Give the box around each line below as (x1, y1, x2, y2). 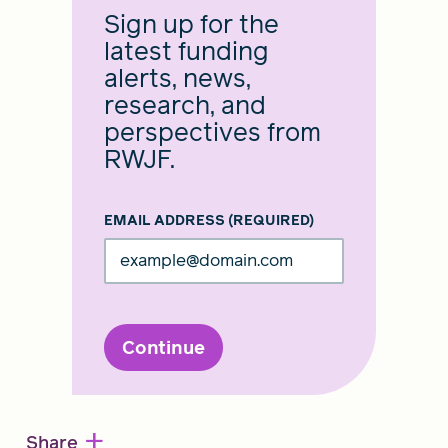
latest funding (104, 33, 269, 69)
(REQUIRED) (228, 210, 314, 230)
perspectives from (104, 114, 321, 150)
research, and (104, 87, 266, 123)
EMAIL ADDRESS (104, 210, 228, 230)
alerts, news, (104, 60, 251, 96)
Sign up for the (104, 6, 279, 42)
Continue (122, 334, 205, 360)
